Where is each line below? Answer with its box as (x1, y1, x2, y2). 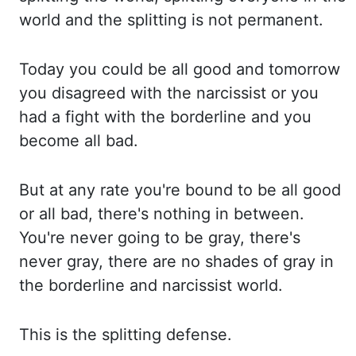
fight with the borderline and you (65, 107, 311, 126)
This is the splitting (19, 325, 166, 344)
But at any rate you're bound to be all (19, 180, 303, 199)
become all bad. (19, 131, 138, 150)
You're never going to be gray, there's (19, 228, 300, 247)
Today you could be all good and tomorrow (19, 60, 340, 79)
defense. (166, 325, 232, 344)
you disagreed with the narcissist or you (19, 83, 319, 103)
